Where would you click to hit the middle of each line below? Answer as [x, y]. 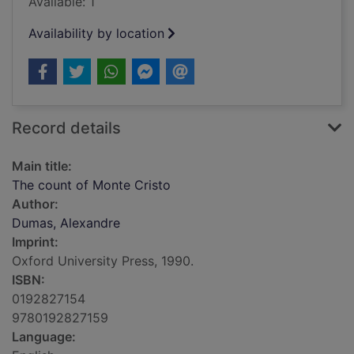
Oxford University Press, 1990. [103, 261]
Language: [44, 337]
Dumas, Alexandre [66, 223]
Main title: [42, 166]
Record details [66, 128]
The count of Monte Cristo [91, 185]
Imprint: [35, 242]
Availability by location [96, 34]
